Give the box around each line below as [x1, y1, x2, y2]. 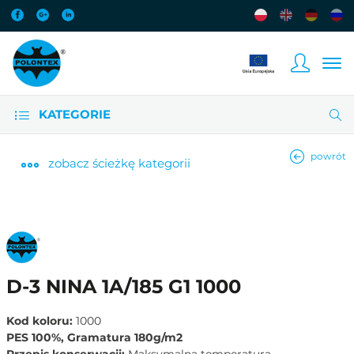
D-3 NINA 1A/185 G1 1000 [6, 274, 241, 298]
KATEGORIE [36, 107, 111, 122]
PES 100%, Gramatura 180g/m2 [6, 330, 183, 345]
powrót [311, 150, 346, 162]
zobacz [48, 156, 89, 171]
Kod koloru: [6, 313, 76, 328]
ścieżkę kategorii [89, 156, 190, 171]
